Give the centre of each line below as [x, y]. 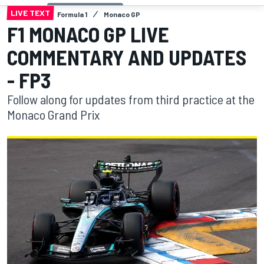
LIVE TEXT [30, 13]
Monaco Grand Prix [53, 115]
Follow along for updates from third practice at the [131, 99]
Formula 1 [72, 14]
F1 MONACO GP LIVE [88, 34]
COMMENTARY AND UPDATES [127, 57]
